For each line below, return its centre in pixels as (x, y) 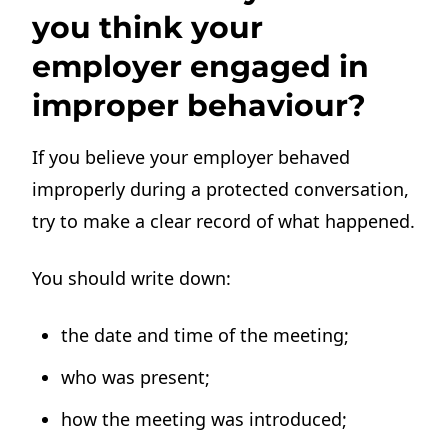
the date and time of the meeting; (205, 335)
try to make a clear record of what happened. (224, 220)
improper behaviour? (199, 105)
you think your (148, 27)
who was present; (136, 377)
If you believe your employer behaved (191, 156)
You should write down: (132, 278)
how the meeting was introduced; (204, 419)
